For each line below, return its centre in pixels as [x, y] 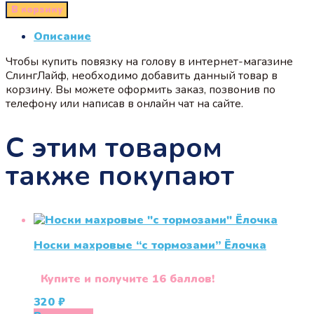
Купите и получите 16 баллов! [128, 279]
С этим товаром [114, 148]
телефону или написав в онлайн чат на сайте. [124, 103]
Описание [62, 36]
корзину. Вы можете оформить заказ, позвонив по [141, 89]
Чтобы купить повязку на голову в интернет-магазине [149, 61]
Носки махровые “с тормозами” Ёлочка [150, 246]
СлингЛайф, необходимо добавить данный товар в [142, 75]
